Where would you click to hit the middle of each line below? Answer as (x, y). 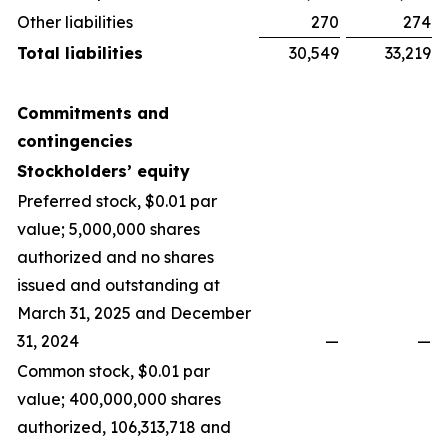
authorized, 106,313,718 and (124, 427)
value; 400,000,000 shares (119, 399)
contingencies (75, 141)
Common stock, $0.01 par (113, 371)
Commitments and (93, 113)
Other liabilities (75, 22)
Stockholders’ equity (103, 171)
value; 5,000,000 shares (108, 229)
